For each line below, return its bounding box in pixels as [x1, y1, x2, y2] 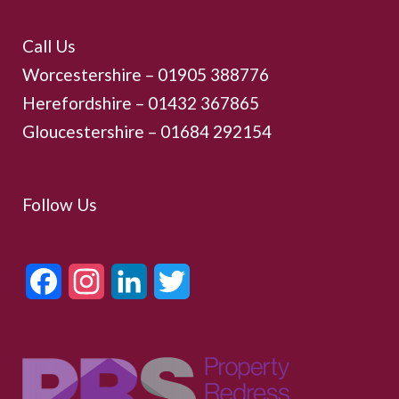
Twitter [190, 273, 230, 289]
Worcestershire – [22, 63, 158, 85]
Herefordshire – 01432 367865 [22, 92, 259, 113]
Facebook [61, 273, 117, 289]
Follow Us [22, 193, 97, 215]
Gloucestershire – [22, 120, 160, 142]
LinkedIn [147, 273, 199, 289]
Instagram [104, 273, 159, 289]
